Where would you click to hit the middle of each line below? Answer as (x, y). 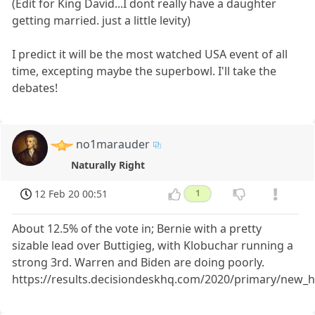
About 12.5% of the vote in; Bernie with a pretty (137, 228)
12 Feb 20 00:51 (71, 194)
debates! (35, 88)
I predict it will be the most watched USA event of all (150, 54)
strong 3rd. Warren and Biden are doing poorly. (139, 262)
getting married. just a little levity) (102, 21)
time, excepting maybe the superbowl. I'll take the (144, 71)
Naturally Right (108, 165)
